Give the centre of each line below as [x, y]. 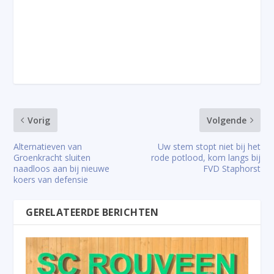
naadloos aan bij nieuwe [62, 169]
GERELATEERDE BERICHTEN [92, 213]
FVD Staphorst [231, 169]
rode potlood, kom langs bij [206, 158]
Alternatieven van [48, 147]
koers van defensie [51, 180]
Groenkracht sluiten [52, 158]
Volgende [226, 120]
